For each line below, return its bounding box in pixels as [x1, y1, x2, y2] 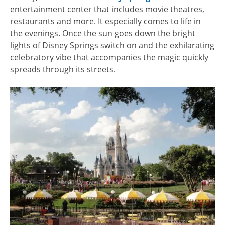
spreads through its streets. [10, 64, 116, 75]
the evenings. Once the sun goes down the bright [10, 28, 195, 39]
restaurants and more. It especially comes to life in [10, 16, 201, 27]
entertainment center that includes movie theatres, [10, 4, 204, 15]
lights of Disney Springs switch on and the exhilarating [10, 40, 214, 51]
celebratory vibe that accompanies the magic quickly [10, 52, 208, 63]
